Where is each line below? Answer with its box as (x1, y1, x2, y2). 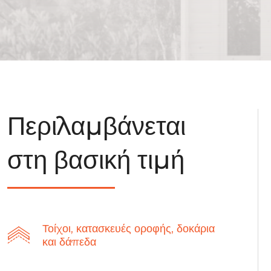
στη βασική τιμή (7, 144, 184, 175)
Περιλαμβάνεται (7, 110, 186, 142)
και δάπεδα (42, 235, 96, 249)
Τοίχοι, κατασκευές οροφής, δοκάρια (42, 222, 215, 235)
